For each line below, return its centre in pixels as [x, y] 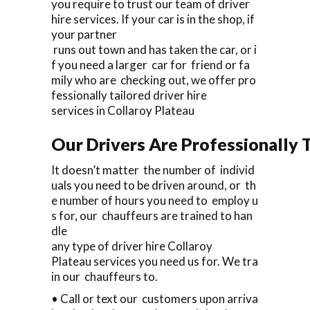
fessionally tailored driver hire [129, 95]
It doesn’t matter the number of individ [153, 170]
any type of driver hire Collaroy [132, 246]
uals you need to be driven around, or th [154, 185]
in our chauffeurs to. [104, 276]
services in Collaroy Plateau [123, 110]
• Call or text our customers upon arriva [155, 298]
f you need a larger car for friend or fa [151, 64]
